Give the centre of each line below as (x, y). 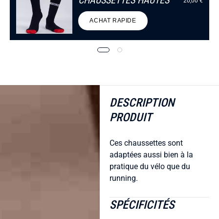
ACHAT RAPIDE (113, 21)
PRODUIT (131, 117)
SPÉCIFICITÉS (142, 205)
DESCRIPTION (142, 102)
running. (124, 178)
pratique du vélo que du (150, 166)
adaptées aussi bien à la (151, 154)
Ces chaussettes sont (146, 143)
